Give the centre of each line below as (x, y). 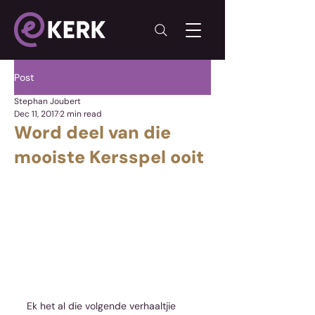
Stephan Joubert (47, 101)
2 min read (81, 114)
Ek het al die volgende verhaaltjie (103, 306)
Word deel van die (92, 133)
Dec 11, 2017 (36, 114)
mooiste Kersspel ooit (109, 157)
